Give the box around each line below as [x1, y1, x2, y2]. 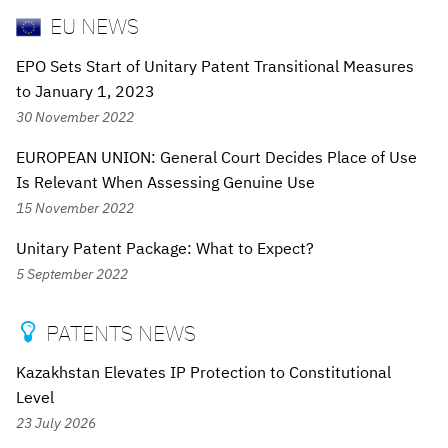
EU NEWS [45, 11, 140, 41]
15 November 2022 [16, 197, 134, 217]
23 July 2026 [16, 413, 96, 433]
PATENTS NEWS [40, 317, 196, 347]
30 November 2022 [16, 106, 134, 126]
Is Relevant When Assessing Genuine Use [16, 171, 315, 192]
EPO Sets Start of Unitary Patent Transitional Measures [16, 55, 414, 76]
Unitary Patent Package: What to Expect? [16, 237, 314, 258]
